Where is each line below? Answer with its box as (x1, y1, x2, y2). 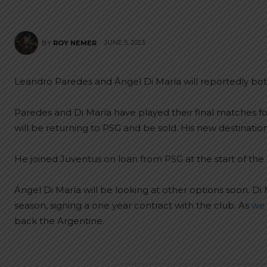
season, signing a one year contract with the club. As (14, 200, 252, 211)
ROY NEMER (53, 39, 97, 47)
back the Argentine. (14, 215, 104, 226)
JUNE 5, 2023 (104, 38, 145, 47)
